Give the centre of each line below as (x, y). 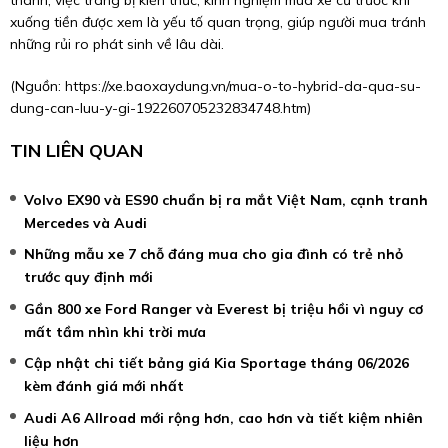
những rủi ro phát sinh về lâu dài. (117, 44)
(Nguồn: (37, 86)
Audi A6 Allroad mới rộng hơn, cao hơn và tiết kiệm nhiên (223, 417)
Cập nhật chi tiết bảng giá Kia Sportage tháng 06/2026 (216, 363)
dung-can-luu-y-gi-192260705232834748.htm (158, 108)
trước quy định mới (88, 277)
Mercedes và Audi (85, 223)
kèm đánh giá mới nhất (104, 386)
